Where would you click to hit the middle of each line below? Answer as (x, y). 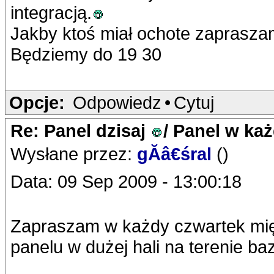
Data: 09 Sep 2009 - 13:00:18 (126, 181)
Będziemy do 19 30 (86, 54)
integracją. (51, 13)
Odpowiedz (117, 102)
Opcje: (37, 102)
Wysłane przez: (74, 154)
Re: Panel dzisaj (80, 131)
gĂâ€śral (177, 154)
